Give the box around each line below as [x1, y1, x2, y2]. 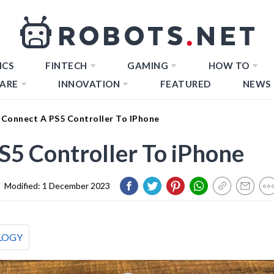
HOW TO [208, 60, 250, 71]
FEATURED [160, 78, 211, 89]
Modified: [4, 180, 42, 191]
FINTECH [45, 60, 87, 71]
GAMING [127, 60, 168, 71]
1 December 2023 [42, 180, 110, 191]
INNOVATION [58, 78, 120, 89]
